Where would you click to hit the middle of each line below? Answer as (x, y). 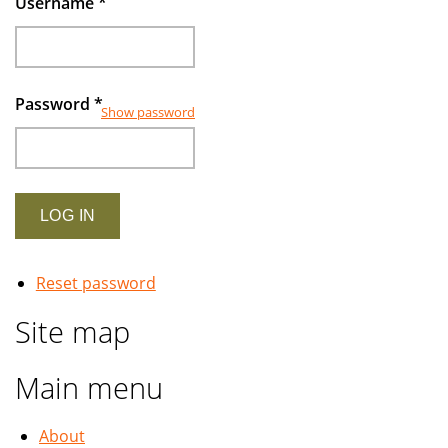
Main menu (89, 388)
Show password (148, 111)
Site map (72, 332)
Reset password (95, 283)
